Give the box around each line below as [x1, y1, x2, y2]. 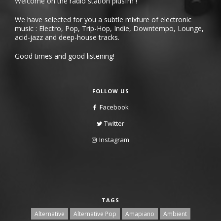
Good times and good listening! [15, 51, 114, 61]
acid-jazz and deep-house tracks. [15, 32, 119, 42]
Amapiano [125, 209, 154, 218]
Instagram [99, 135, 129, 144]
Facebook [100, 102, 129, 111]
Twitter [104, 118, 124, 128]
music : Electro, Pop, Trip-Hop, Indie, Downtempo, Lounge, [15, 23, 204, 33]
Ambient [163, 209, 187, 218]
